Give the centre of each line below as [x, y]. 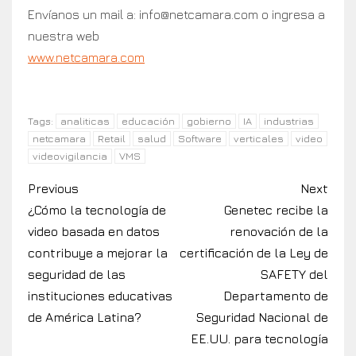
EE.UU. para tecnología [259, 339]
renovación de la [279, 232]
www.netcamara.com [86, 58]
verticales [259, 139]
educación [148, 121]
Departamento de [276, 296]
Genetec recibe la [276, 210]
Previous [53, 189]
